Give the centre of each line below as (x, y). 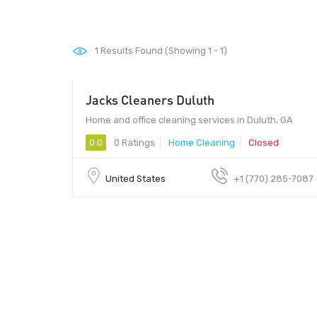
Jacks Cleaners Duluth (150, 99)
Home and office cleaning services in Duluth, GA (189, 120)
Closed (264, 142)
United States (136, 178)
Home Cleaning (202, 142)
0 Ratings (133, 142)
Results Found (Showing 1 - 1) (163, 51)
